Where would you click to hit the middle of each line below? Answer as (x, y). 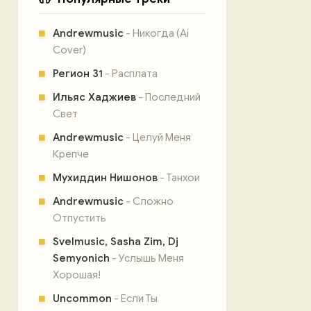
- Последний (168, 97)
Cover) (69, 50)
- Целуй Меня (157, 137)
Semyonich (81, 258)
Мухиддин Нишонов (105, 178)
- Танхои (179, 178)
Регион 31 (78, 74)
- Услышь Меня (147, 258)
